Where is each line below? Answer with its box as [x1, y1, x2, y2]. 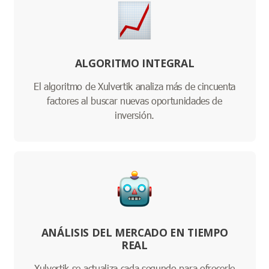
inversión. [115, 109, 154, 122]
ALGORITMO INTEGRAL [74, 56, 195, 71]
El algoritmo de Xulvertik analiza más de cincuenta [34, 80, 235, 93]
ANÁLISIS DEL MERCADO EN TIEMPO [41, 225, 228, 240]
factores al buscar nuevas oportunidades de [47, 94, 222, 107]
